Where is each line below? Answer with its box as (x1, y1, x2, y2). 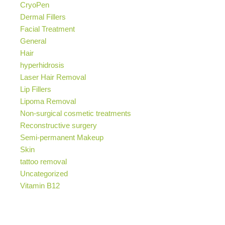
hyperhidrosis (20, 60, 64, 69)
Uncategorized (20, 169, 68, 178)
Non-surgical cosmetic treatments (20, 108, 131, 118)
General (20, 36, 46, 45)
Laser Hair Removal (20, 72, 86, 81)
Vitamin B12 (20, 181, 60, 190)
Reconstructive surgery (20, 121, 97, 130)
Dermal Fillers (20, 12, 66, 21)
